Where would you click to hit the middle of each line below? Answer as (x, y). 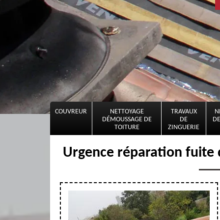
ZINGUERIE (184, 127)
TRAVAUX (184, 112)
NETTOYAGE (127, 112)
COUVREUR (71, 112)
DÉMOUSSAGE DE (127, 120)
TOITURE (127, 127)
